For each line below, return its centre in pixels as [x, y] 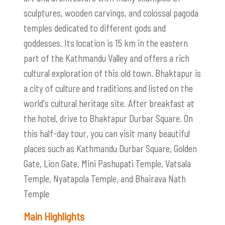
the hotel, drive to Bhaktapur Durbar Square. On [108, 118]
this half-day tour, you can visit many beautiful [107, 133]
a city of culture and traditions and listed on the [108, 88]
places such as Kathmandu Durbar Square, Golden [110, 148]
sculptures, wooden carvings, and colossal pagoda [111, 13]
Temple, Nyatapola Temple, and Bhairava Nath [105, 178]
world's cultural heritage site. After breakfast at [109, 103]
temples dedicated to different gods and [95, 28]
